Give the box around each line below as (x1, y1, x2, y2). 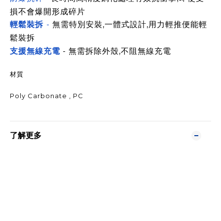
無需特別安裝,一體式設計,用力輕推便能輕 (52, 20, 207, 29)
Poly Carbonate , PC (10, 92, 83, 100)
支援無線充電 (10, 46, 60, 56)
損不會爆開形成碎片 (10, 5, 85, 17)
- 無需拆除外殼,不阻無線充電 (60, 46, 171, 56)
